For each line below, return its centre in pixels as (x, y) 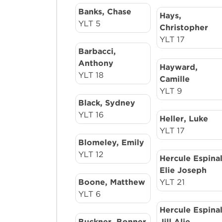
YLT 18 (91, 75)
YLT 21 (172, 182)
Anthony (96, 63)
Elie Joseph (183, 170)
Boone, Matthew (112, 182)
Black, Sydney (107, 103)
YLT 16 (91, 115)
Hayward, (179, 67)
